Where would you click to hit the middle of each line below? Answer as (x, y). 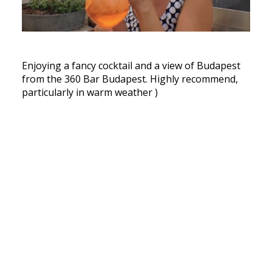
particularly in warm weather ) (90, 93)
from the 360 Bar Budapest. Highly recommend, (130, 79)
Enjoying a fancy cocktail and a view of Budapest (131, 66)
